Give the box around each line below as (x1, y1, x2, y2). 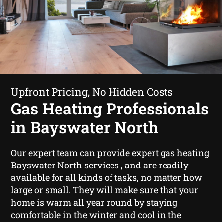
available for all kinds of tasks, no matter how (11, 171, 203, 183)
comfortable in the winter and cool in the (11, 208, 182, 221)
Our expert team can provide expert (11, 146, 161, 159)
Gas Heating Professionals (11, 97, 209, 119)
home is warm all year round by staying (11, 196, 178, 208)
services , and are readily (82, 159, 189, 171)
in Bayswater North (11, 116, 159, 138)
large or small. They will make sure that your (11, 183, 199, 196)
